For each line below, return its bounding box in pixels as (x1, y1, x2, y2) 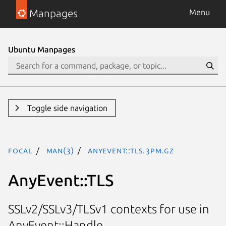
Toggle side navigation (27, 103, 107, 112)
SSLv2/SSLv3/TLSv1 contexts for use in (8, 202, 209, 216)
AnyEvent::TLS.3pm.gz (88, 146, 175, 155)
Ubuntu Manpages (8, 45, 75, 54)
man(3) (46, 146, 74, 155)
